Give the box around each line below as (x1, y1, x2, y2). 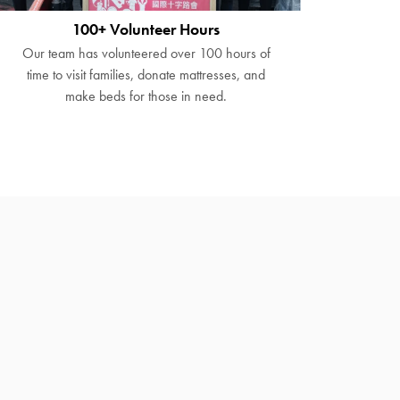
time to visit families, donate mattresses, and (27, 65, 265, 85)
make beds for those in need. (65, 87, 227, 106)
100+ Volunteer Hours (72, 19, 220, 40)
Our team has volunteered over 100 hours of (21, 44, 271, 63)
